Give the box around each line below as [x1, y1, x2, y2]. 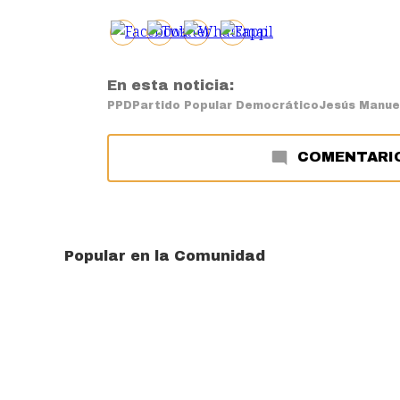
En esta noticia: [107, 78, 234, 94]
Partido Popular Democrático [132, 99, 319, 112]
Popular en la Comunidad [64, 248, 265, 264]
